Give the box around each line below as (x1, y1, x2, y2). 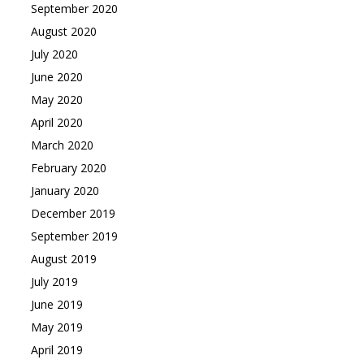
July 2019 (30, 274, 78, 289)
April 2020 (30, 115, 83, 130)
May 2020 (30, 92, 83, 107)
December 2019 (30, 206, 115, 221)
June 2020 (30, 69, 83, 84)
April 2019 (30, 342, 83, 357)
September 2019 (30, 228, 118, 244)
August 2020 (30, 24, 97, 39)
